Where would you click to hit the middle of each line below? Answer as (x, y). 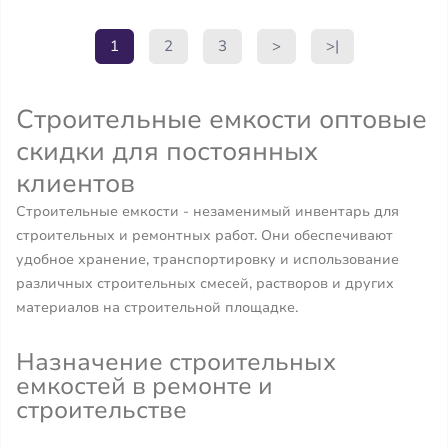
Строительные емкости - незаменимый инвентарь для (207, 211)
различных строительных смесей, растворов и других (205, 283)
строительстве (101, 410)
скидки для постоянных (167, 151)
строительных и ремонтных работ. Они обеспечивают (204, 235)
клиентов (75, 183)
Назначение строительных (176, 362)
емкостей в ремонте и (144, 386)
